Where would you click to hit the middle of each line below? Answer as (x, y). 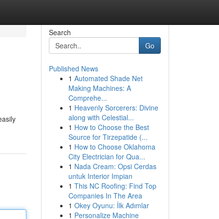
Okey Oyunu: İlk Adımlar (111, 205)
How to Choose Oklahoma (115, 147)
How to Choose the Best (111, 127)
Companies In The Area (105, 196)
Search (60, 32)
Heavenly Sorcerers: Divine (116, 108)
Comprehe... (88, 98)
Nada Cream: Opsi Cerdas (115, 166)
